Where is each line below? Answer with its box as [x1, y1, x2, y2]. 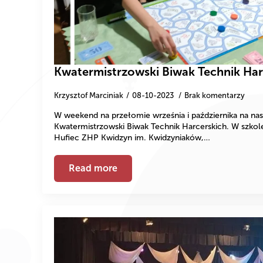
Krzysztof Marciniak [54, 91, 123, 100]
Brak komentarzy [184, 91, 245, 100]
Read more [69, 163, 117, 174]
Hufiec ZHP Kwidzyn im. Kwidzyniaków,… [54, 133, 210, 143]
